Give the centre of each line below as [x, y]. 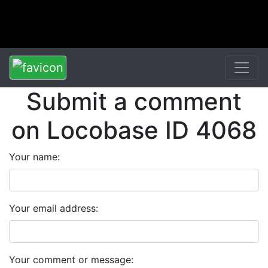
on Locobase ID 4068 [134, 130]
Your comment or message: [71, 260]
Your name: [34, 157]
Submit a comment [134, 101]
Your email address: [54, 208]
